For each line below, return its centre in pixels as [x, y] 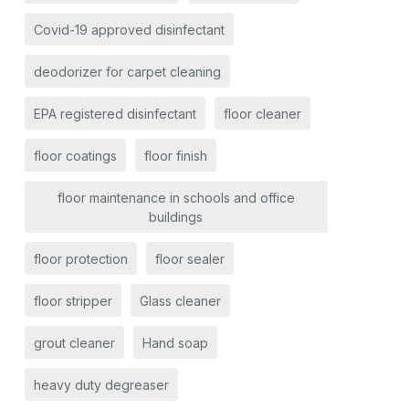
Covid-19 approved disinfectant [129, 29]
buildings [176, 216]
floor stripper [73, 300]
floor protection [80, 258]
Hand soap [175, 342]
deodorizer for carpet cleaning [127, 71]
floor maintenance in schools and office [176, 197]
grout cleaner [74, 342]
